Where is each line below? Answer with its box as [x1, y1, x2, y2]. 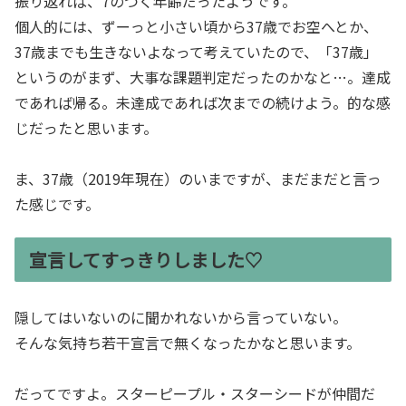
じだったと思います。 [14, 117, 158, 140]
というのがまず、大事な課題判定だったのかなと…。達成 [14, 66, 391, 89]
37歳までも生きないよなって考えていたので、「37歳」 [14, 41, 378, 63]
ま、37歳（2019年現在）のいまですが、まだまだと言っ [14, 168, 382, 190]
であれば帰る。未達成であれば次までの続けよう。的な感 [14, 92, 391, 114]
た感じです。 [14, 193, 100, 216]
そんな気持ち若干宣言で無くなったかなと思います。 [14, 331, 361, 353]
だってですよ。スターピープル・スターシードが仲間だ [14, 382, 375, 404]
